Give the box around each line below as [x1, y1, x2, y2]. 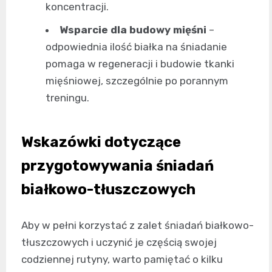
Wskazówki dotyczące [21, 134, 181, 151]
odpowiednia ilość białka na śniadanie [46, 41, 227, 53]
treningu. [46, 92, 89, 104]
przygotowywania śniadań [21, 157, 214, 175]
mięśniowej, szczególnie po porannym [46, 75, 228, 87]
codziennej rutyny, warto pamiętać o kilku [21, 253, 223, 266]
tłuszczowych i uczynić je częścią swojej [21, 236, 217, 249]
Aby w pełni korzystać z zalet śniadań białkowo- [21, 219, 254, 232]
